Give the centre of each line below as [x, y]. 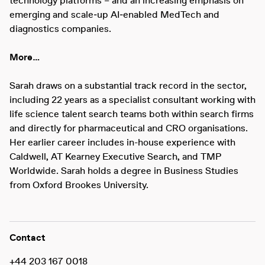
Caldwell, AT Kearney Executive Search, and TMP [115, 157]
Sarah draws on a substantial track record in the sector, [128, 86]
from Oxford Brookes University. [79, 186]
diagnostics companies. [60, 30]
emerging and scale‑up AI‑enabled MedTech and [114, 15]
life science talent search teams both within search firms [132, 115]
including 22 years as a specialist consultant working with [132, 101]
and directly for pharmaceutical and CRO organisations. [129, 129]
